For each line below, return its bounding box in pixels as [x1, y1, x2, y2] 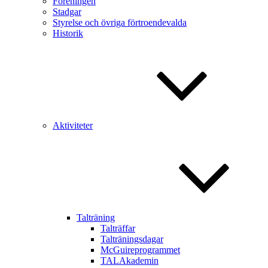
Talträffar [100, 223, 135, 233]
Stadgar [53, 7, 81, 17]
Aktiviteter [53, 120, 93, 130]
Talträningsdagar [100, 234, 163, 244]
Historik [53, 28, 83, 38]
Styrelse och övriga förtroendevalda [53, 17, 187, 28]
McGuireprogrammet [100, 245, 180, 255]
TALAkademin [100, 255, 159, 266]
